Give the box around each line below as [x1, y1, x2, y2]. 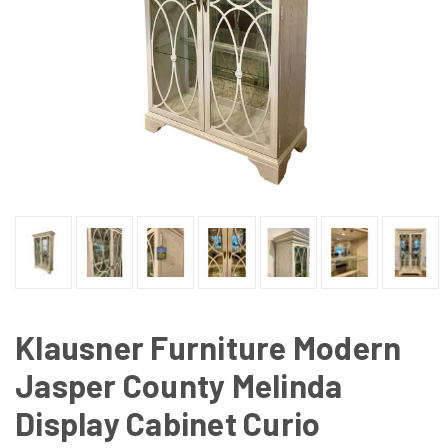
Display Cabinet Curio [15, 403, 321, 442]
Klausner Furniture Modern [15, 327, 402, 366]
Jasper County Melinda [15, 365, 343, 404]
